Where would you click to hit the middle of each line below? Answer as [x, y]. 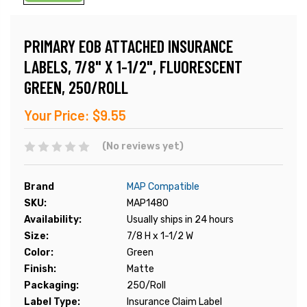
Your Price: [57, 115]
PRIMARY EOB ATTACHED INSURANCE [128, 46]
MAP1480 [148, 204]
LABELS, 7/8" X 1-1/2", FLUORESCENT [133, 67]
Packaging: [51, 286]
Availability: [53, 220]
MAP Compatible [163, 187]
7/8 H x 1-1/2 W [160, 236]
